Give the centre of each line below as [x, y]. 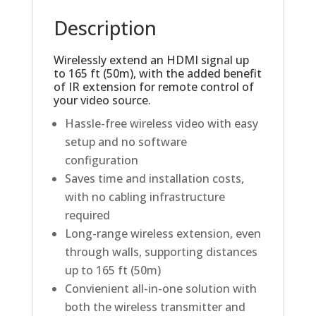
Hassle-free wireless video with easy [161, 124]
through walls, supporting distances [161, 252]
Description [105, 28]
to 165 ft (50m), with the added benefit [157, 74]
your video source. [102, 101]
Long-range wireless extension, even [163, 234]
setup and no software [126, 142]
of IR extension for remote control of [153, 87]
